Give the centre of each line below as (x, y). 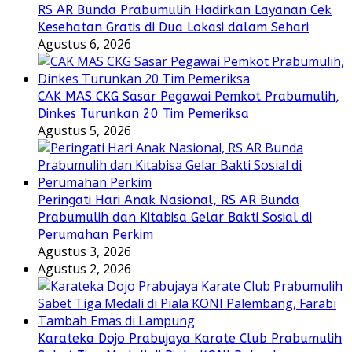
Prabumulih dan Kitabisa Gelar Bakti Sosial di (175, 218)
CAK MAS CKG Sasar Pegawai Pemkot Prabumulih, (189, 97)
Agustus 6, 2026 (84, 44)
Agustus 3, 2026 (84, 252)
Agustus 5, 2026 (84, 131)
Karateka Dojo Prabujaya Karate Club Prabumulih (190, 339)
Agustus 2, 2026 (84, 269)
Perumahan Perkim (95, 235)
